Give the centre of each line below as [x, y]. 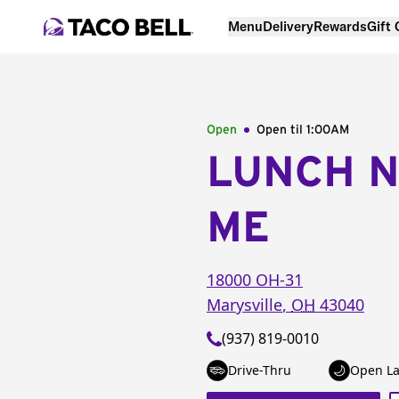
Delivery [288, 26]
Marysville [244, 305]
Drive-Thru [260, 370]
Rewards [340, 26]
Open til [281, 130]
